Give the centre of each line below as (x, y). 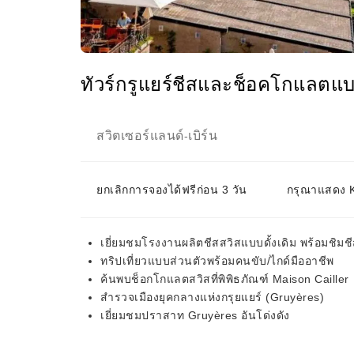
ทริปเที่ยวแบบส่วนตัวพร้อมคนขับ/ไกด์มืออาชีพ (217, 261)
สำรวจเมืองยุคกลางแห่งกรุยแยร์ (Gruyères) (212, 297)
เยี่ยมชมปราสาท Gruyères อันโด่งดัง (195, 315)
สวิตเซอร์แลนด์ (140, 136)
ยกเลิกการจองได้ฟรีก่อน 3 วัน (172, 190)
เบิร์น (203, 136)
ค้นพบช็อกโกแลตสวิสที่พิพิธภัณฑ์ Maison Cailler (225, 279)
